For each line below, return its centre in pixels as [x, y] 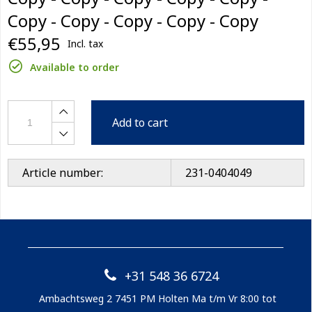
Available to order [75, 67]
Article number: [63, 173]
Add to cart [140, 123]
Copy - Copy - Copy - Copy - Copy [133, 21]
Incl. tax [85, 44]
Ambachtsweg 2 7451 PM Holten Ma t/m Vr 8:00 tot [157, 298]
